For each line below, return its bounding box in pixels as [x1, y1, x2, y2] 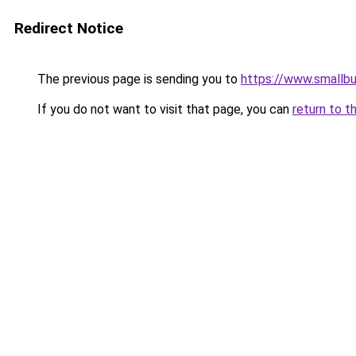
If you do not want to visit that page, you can [34, 102, 292, 117]
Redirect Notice [14, 19, 123, 37]
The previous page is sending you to [34, 72, 241, 87]
